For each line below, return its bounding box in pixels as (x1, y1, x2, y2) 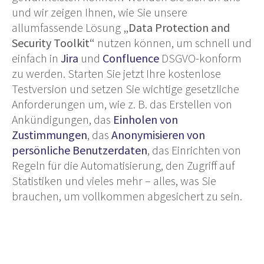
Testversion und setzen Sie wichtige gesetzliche (12, 81, 239, 96)
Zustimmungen (12, 127, 87, 142)
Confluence (103, 50, 159, 65)
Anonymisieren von (111, 127, 205, 142)
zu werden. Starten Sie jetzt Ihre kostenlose (12, 65, 221, 81)
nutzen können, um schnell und (95, 35, 252, 50)
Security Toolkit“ (12, 35, 95, 50)
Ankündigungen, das (12, 111, 113, 127)
